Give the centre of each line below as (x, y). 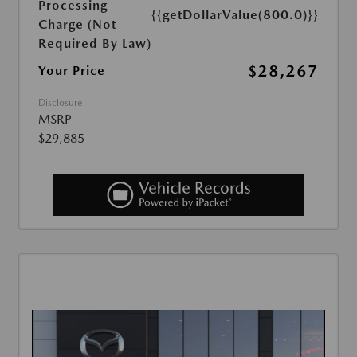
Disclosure (60, 103)
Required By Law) (95, 44)
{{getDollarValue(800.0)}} (235, 15)
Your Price (72, 71)
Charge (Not (77, 25)
